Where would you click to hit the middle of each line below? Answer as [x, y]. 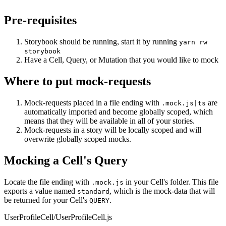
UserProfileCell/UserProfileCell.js [58, 217]
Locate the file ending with [48, 182]
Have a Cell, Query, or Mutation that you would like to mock [121, 60]
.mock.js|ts [184, 103]
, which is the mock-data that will [162, 191]
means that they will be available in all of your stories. [109, 121]
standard [93, 191]
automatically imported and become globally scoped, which [119, 111]
